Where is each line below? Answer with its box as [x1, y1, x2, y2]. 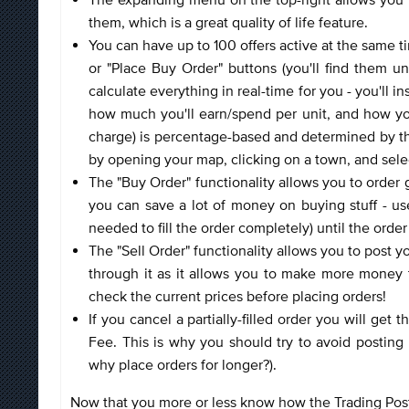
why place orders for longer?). [89, 355, 280, 372]
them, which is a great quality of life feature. [89, 13, 372, 30]
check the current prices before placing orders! [89, 287, 390, 304]
